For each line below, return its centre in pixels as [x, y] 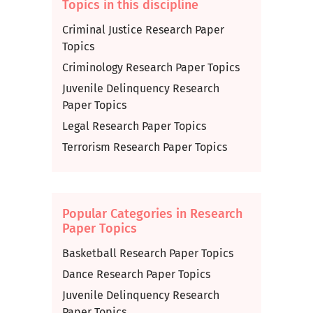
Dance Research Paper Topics [136, 274]
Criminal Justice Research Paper [143, 30]
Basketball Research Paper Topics [147, 253]
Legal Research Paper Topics [134, 126]
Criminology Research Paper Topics [151, 67]
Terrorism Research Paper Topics [144, 147]
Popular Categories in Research [152, 214]
